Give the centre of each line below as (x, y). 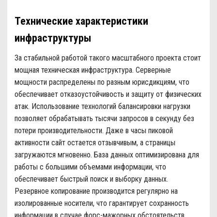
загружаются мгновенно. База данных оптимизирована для (107, 155)
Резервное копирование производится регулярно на (96, 191)
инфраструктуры (53, 38)
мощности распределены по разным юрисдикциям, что (102, 82)
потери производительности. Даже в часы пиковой (94, 131)
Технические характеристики (81, 21)
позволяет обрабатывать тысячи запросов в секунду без (104, 118)
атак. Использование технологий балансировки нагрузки (102, 106)
